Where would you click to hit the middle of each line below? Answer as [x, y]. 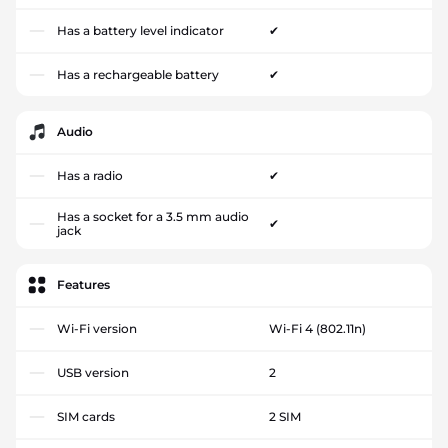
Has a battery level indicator [140, 30]
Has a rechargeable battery [138, 74]
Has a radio [90, 175]
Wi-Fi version [97, 328]
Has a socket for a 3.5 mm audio [153, 216]
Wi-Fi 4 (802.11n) [317, 328]
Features [83, 284]
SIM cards [86, 416]
